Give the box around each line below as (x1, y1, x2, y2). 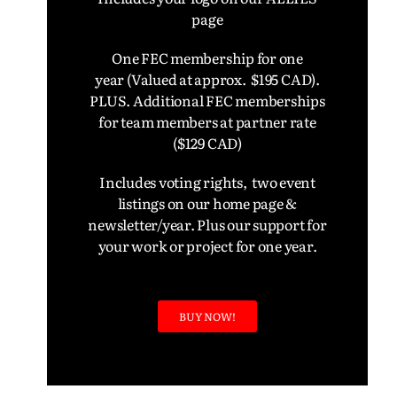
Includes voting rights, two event (99, 171, 315, 192)
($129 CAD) (173, 132, 242, 153)
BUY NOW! (179, 308, 236, 324)
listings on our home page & (117, 192, 298, 214)
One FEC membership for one (112, 47, 303, 68)
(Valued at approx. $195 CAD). (127, 68, 320, 90)
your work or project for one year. (97, 235, 317, 256)
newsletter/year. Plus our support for (88, 214, 327, 235)
